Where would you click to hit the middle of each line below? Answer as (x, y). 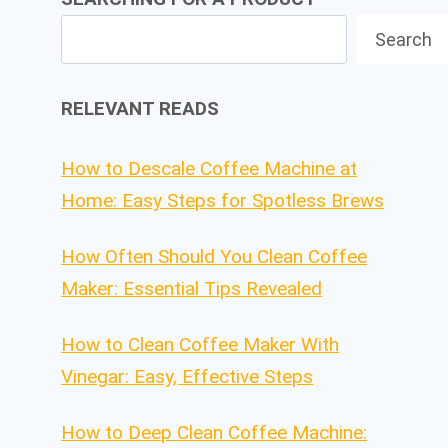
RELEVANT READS (140, 108)
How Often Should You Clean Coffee (214, 257)
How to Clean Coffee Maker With (200, 345)
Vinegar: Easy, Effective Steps (187, 377)
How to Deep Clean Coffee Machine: (214, 433)
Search (404, 39)
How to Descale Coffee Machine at (209, 169)
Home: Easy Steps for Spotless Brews (223, 201)
